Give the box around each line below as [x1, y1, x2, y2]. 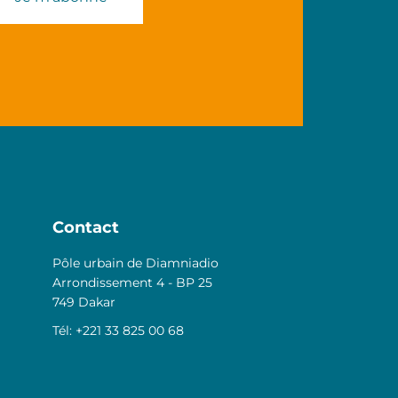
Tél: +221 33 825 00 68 [52, 322, 184, 338]
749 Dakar [52, 294, 115, 310]
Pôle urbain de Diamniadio [52, 255, 219, 271]
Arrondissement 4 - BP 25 [52, 275, 212, 291]
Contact [52, 218, 119, 237]
